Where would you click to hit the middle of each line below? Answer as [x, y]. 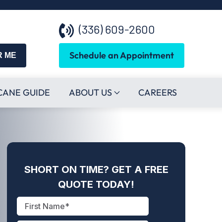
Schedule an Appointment [121, 55]
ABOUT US [90, 92]
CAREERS [158, 92]
